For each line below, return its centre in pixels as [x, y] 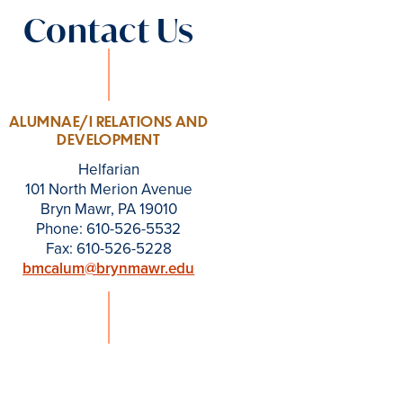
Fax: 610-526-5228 [108, 249]
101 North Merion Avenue [108, 190]
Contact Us [108, 30]
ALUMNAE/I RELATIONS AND [109, 121]
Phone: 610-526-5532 [109, 229]
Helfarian [108, 170]
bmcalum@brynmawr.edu [109, 269]
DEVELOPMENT [109, 139]
